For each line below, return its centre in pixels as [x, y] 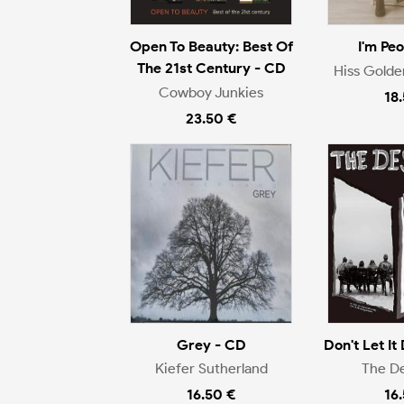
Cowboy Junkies [211, 92]
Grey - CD [211, 344]
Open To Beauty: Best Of [211, 47]
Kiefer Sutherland [211, 369]
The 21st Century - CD [211, 69]
